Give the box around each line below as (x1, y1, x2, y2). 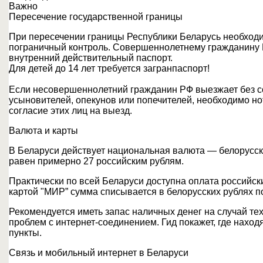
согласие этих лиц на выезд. (9, 106, 132, 116)
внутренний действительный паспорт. (9, 53, 173, 63)
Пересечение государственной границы (9, 12, 183, 22)
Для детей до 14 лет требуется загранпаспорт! (9, 63, 210, 73)
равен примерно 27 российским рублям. (9, 156, 184, 166)
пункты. (9, 228, 42, 238)
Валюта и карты (9, 126, 78, 136)
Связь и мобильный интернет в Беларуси (9, 248, 188, 258)
